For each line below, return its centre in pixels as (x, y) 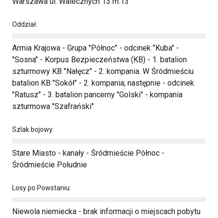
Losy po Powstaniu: (42, 188)
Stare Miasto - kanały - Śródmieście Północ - (88, 153)
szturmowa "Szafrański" (53, 106)
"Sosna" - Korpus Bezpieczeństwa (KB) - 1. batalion (100, 60)
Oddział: (25, 24)
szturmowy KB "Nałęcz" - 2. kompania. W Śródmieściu (103, 71)
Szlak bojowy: (33, 129)
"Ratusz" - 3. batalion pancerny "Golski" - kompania (97, 95)
